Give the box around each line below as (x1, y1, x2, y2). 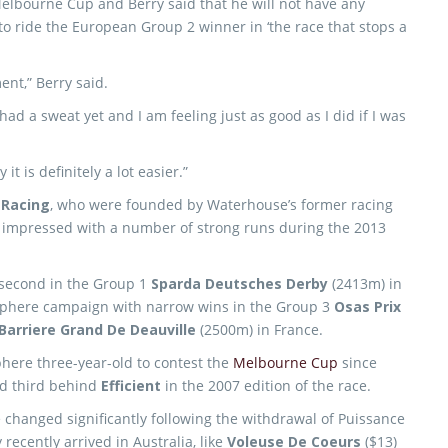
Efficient (101, 376, 165, 395)
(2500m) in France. (196, 320, 323, 339)
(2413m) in (328, 274, 402, 293)
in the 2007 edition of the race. (165, 376, 371, 395)
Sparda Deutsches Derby (151, 274, 328, 293)
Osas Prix (334, 297, 401, 316)
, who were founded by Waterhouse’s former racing (50, 195, 393, 214)
